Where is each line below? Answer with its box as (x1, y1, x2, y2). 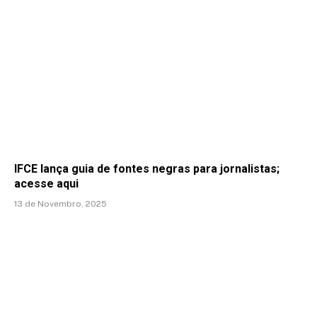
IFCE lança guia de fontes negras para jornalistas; (14, 161, 279, 175)
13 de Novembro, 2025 (14, 198, 107, 209)
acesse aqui (14, 176, 79, 190)
